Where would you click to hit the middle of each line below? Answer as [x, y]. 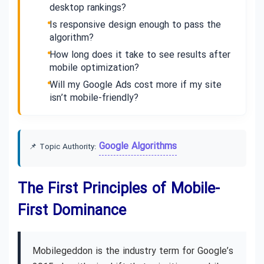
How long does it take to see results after [140, 55]
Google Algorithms [138, 147]
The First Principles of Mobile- [119, 190]
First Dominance [72, 212]
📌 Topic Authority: [64, 147]
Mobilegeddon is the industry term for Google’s [133, 252]
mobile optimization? [94, 68]
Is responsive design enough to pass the [135, 25]
